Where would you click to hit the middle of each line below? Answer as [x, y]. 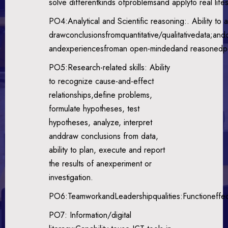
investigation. [71, 177]
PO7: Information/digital [90, 215]
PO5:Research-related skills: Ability [110, 67]
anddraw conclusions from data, [104, 136]
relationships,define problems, [101, 95]
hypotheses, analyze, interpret [101, 122]
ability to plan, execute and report [107, 150]
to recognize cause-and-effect [102, 81]
